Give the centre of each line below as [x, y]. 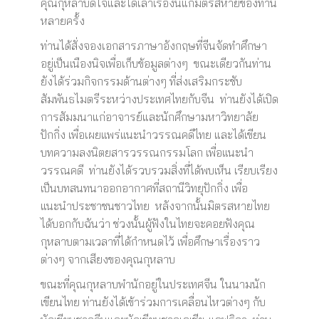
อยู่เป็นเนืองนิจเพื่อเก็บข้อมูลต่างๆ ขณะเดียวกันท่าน [156, 63]
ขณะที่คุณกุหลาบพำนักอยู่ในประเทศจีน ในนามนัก [153, 284]
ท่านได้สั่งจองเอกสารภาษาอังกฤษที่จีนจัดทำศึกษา [153, 46]
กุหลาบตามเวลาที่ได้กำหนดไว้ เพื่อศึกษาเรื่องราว [150, 241]
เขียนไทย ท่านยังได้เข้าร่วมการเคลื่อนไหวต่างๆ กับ [153, 302]
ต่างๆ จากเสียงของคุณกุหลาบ [108, 259]
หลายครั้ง [62, 21]
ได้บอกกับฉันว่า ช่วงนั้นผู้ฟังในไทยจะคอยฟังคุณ [147, 224]
